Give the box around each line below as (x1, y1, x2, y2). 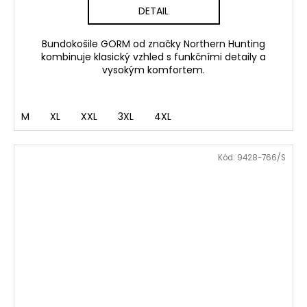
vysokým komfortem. (102, 63, 205, 77)
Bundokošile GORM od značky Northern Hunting (42, 37, 265, 51)
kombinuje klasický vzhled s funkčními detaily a (41, 50, 266, 64)
